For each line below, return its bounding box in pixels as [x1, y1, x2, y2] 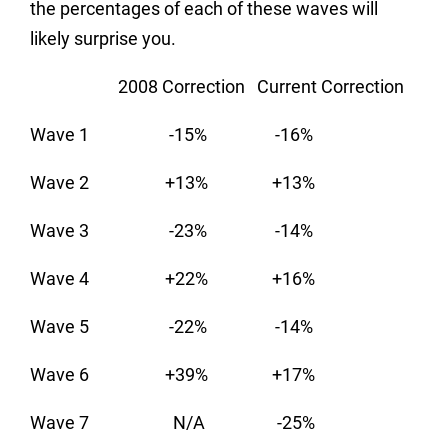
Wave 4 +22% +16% [30, 267, 315, 289]
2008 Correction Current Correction [30, 75, 404, 97]
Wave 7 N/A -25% [30, 411, 315, 433]
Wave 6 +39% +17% [30, 363, 315, 385]
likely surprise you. [30, 27, 176, 49]
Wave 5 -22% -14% [30, 315, 313, 337]
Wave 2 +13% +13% [30, 171, 315, 193]
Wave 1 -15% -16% [30, 123, 313, 145]
